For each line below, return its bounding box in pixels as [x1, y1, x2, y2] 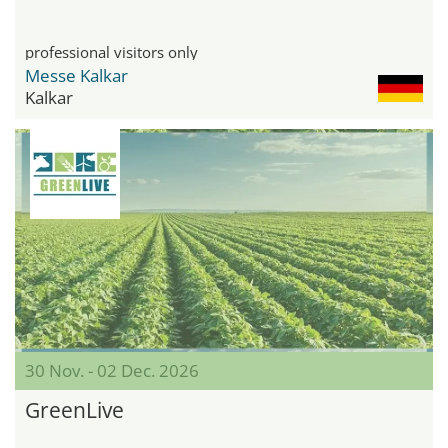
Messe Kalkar [25, 63, 128, 87]
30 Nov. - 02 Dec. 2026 [25, 358, 199, 382]
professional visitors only [25, 41, 198, 62]
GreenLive [25, 395, 124, 424]
